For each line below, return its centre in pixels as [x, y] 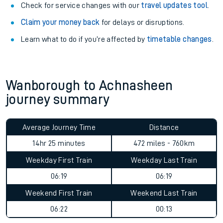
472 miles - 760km [164, 143]
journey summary [58, 100]
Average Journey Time [59, 127]
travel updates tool [174, 5]
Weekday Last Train [164, 160]
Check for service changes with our [81, 5]
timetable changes [179, 39]
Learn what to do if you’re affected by [84, 39]
